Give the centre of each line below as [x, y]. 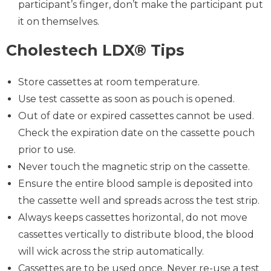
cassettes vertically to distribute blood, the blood [136, 234]
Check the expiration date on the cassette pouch [136, 132]
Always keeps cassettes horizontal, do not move [133, 217]
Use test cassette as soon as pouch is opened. [126, 99]
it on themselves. [59, 21]
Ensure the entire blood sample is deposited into [135, 183]
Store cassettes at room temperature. [109, 82]
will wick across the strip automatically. [111, 251]
